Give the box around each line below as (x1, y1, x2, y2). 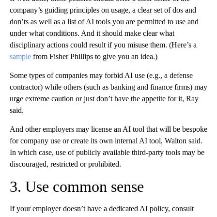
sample (10, 52, 31, 61)
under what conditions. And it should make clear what (10, 29, 174, 38)
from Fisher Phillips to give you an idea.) (31, 52, 157, 61)
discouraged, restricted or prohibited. (10, 160, 121, 169)
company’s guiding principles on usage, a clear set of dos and (10, 6, 196, 15)
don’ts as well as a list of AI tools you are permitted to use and (10, 17, 199, 26)
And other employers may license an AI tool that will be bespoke (10, 125, 207, 134)
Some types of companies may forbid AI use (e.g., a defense (10, 71, 193, 80)
